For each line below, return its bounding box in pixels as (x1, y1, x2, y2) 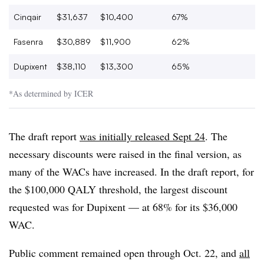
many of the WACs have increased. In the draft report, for (9, 164, 254, 179)
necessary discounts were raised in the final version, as (9, 146, 242, 161)
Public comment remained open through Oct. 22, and (9, 245, 239, 260)
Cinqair (14, 11, 41, 22)
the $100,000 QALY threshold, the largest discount (9, 181, 227, 196)
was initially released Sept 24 (80, 128, 205, 143)
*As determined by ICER (9, 87, 93, 99)
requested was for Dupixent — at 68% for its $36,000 (9, 199, 237, 214)
